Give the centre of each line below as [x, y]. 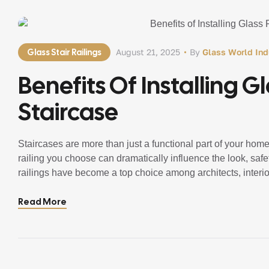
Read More [42, 202]
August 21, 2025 [148, 52]
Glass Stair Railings [64, 52]
